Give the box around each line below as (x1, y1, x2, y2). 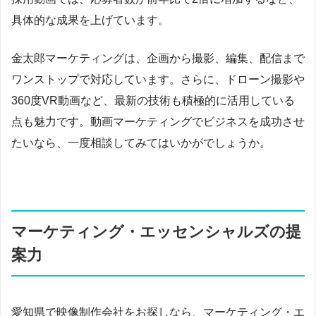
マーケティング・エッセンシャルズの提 (11, 222, 301, 241)
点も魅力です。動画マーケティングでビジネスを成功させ (11, 115, 305, 128)
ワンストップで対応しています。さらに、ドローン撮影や (11, 73, 305, 85)
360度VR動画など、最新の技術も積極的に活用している (11, 94, 295, 107)
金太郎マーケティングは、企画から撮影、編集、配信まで (11, 51, 305, 64)
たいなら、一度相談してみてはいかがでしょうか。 (11, 136, 271, 149)
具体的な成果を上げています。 (11, 13, 169, 26)
